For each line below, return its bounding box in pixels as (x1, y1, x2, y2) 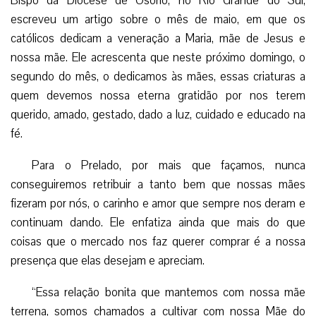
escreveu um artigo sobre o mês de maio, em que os (11, 11, 305, 28)
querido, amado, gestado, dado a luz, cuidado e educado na (11, 106, 305, 123)
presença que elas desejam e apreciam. (11, 252, 205, 269)
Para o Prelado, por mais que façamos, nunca (32, 157, 305, 174)
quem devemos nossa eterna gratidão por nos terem (11, 87, 305, 104)
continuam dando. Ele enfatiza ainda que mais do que (11, 214, 305, 231)
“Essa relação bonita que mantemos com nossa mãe (32, 284, 305, 300)
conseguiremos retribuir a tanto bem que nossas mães (11, 176, 305, 193)
